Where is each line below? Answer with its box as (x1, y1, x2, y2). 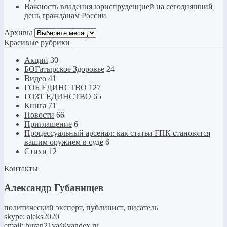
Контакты (4, 164, 38, 173)
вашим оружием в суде (24, 137, 103, 146)
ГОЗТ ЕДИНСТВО (24, 92, 91, 101)
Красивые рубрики (4, 37, 70, 47)
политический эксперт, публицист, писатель (4, 203, 158, 212)
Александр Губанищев (4, 182, 103, 194)
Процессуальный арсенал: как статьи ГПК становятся (24, 128, 210, 137)
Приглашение (24, 119, 72, 128)
